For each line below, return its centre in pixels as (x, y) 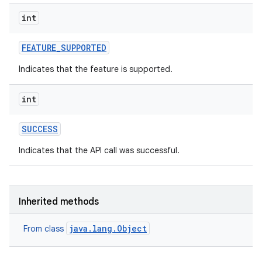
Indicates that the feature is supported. (96, 69)
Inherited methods (59, 202)
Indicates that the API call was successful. (99, 150)
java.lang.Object (108, 228)
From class (45, 229)
